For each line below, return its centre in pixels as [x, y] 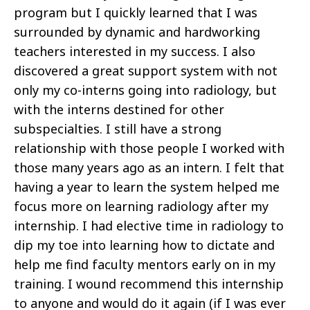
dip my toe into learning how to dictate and [144, 245]
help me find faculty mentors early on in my [145, 265]
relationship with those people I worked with [149, 148]
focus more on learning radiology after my [141, 207]
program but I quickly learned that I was [136, 13]
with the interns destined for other [119, 110]
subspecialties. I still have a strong [118, 129]
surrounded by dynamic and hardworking [137, 32]
